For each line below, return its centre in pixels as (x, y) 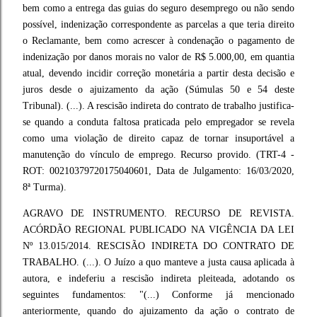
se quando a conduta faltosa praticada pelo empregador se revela (158, 122)
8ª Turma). (45, 187)
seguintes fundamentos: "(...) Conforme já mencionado (158, 295)
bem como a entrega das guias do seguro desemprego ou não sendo (158, 8)
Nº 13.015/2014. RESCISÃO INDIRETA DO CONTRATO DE (158, 246)
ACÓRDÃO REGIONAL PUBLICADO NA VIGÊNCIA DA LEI (158, 230)
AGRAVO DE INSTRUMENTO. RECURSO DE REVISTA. (158, 213)
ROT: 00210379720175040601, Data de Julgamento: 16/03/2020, (158, 171)
